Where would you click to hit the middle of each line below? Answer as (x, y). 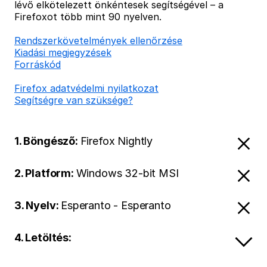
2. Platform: (45, 173)
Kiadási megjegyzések (63, 52)
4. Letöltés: (43, 237)
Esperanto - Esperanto (116, 205)
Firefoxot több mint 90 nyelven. (88, 17)
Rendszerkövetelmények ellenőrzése (98, 41)
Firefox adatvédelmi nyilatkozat (86, 88)
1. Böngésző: (47, 141)
